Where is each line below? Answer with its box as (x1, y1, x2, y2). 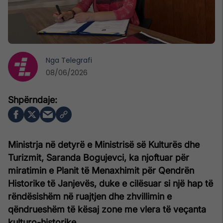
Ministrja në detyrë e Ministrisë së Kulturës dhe (8, 139, 200, 150)
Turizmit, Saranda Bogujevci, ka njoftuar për (8, 152, 189, 163)
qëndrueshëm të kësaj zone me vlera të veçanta (8, 204, 206, 215)
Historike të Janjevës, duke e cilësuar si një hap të (8, 178, 213, 189)
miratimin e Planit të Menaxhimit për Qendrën (8, 165, 194, 176)
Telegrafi (61, 55, 92, 65)
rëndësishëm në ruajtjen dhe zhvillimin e (8, 191, 172, 202)
